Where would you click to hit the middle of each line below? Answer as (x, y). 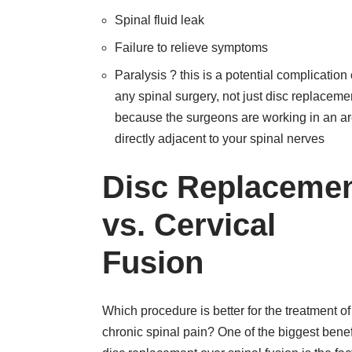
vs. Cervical (189, 225)
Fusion (153, 262)
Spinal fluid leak (159, 20)
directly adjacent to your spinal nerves (220, 139)
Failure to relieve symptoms (191, 48)
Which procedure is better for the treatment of (226, 311)
